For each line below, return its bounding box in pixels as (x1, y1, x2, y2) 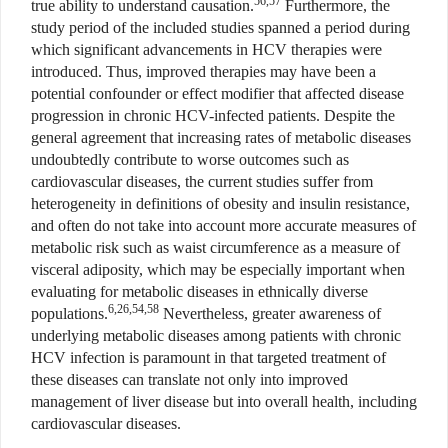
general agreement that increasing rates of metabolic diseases (31, 128, 411, 146)
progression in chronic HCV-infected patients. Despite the (31, 106, 395, 124)
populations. (31, 304, 108, 322)
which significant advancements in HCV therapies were (31, 40, 382, 58)
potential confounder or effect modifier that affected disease (31, 84, 404, 102)
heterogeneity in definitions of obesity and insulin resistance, (31, 194, 410, 212)
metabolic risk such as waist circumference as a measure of (31, 238, 400, 256)
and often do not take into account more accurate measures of (31, 216, 416, 234)
